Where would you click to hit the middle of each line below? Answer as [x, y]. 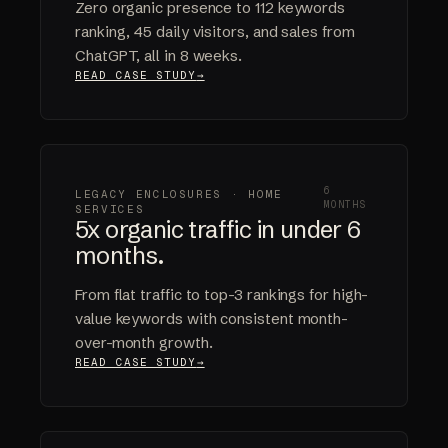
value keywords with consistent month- [212, 319]
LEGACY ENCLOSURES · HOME [179, 194]
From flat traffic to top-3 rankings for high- [222, 295]
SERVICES [110, 209]
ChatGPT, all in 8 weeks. [159, 56]
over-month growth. [144, 343]
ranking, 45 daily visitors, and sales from [215, 32]
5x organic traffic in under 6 [218, 230]
